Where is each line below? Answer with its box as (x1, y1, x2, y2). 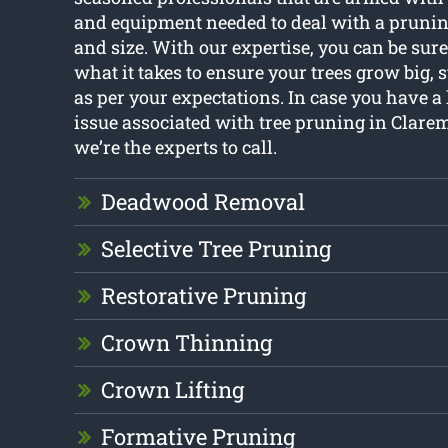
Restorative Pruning (100, 281, 306, 311)
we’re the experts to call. (73, 135, 277, 160)
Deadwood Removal (100, 187, 305, 217)
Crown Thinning (100, 328, 272, 358)
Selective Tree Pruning (100, 234, 331, 264)
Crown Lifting (100, 375, 244, 405)
